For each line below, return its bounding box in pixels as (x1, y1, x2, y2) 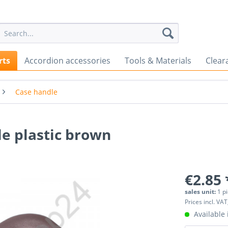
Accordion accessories (24, 55, 110, 66)
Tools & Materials (125, 55, 191, 66)
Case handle (15, 87, 58, 97)
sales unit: (185, 187, 218, 196)
